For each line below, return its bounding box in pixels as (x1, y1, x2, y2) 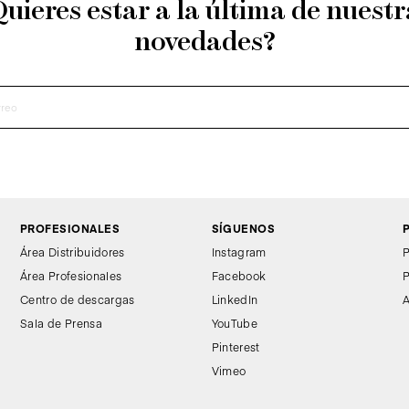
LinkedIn (211, 291, 258, 307)
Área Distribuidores (20, 244, 125, 259)
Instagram (211, 244, 267, 259)
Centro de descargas (20, 291, 135, 307)
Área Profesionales (20, 267, 122, 283)
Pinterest (211, 339, 260, 354)
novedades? (134, 28, 275, 57)
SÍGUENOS (211, 220, 276, 236)
